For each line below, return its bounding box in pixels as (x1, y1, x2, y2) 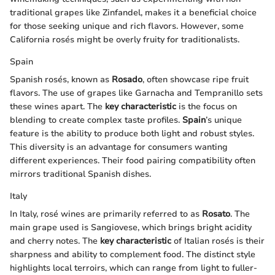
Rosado (112, 74, 142, 86)
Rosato (202, 208, 230, 220)
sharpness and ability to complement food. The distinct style (10, 249, 255, 261)
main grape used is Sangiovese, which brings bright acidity (10, 222, 252, 234)
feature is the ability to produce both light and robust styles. (10, 128, 254, 140)
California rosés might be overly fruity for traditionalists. (10, 34, 239, 46)
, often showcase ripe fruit (142, 74, 249, 86)
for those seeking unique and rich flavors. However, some (10, 20, 244, 33)
